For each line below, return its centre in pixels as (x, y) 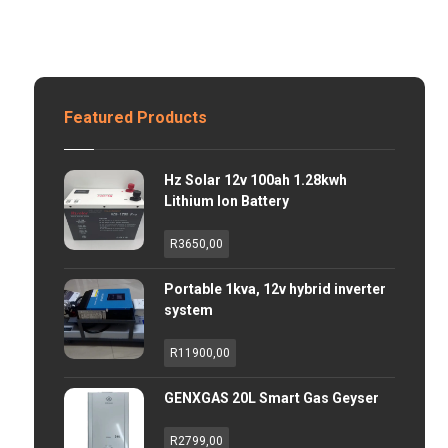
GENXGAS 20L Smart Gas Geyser (271, 398)
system (188, 310)
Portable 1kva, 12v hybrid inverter (274, 289)
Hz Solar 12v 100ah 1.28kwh (255, 180)
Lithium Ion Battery (226, 201)
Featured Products (135, 117)
